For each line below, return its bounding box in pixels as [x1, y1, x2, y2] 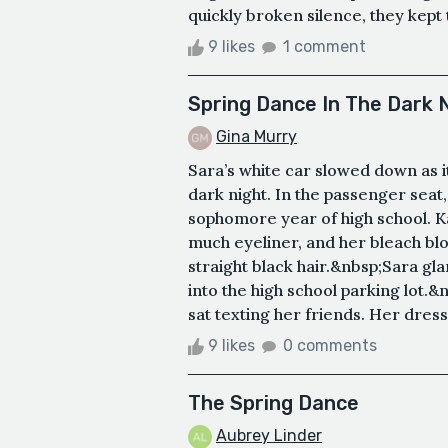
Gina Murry [216, 126, 297, 146]
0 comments [283, 335, 377, 355]
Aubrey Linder [216, 425, 322, 445]
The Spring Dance [188, 390, 359, 415]
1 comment [283, 36, 366, 56]
